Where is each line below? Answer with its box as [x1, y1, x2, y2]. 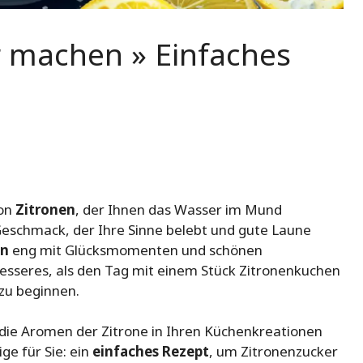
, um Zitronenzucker [209, 342, 338, 361]
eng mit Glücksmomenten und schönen [9, 240, 263, 259]
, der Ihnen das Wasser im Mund [75, 199, 282, 219]
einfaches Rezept [92, 342, 209, 361]
